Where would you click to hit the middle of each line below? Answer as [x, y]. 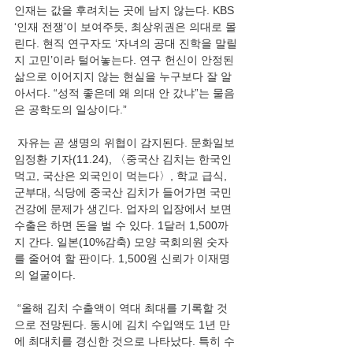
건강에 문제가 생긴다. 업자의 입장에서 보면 [124, 209]
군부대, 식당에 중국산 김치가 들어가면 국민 [124, 192]
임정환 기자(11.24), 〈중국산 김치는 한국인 [124, 159]
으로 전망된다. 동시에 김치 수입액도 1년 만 [122, 325]
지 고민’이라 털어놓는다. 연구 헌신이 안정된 [126, 60]
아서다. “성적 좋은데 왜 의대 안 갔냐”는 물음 [124, 93]
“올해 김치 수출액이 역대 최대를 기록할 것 [121, 308]
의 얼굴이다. [45, 275]
